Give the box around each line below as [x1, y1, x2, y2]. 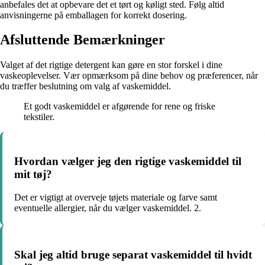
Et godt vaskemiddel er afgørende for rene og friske [24, 101, 215, 112]
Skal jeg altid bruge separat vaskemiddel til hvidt [14, 248, 252, 261]
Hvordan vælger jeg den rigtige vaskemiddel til [14, 155, 241, 168]
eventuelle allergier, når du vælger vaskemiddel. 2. [14, 202, 201, 213]
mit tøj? [14, 168, 52, 181]
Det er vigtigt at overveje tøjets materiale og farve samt [14, 192, 217, 202]
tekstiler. [24, 112, 54, 122]
